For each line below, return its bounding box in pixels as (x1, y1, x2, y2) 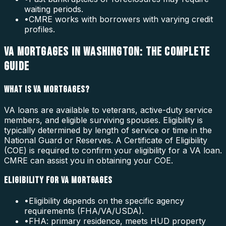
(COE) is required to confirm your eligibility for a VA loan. (4, 145, 222, 155)
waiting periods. (24, 4, 83, 15)
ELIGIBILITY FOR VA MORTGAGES (4, 175, 113, 187)
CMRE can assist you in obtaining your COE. (4, 155, 173, 165)
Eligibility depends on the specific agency (29, 196, 184, 206)
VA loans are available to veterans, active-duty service (4, 104, 212, 115)
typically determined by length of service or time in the (4, 125, 212, 135)
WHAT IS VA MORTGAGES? (4, 83, 90, 95)
